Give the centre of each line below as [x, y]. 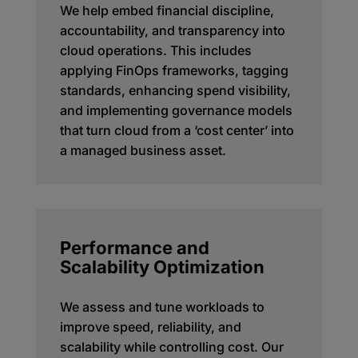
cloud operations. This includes [155, 50]
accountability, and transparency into [172, 30]
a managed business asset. [143, 150]
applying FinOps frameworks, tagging [174, 70]
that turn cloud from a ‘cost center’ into [177, 130]
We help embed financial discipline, [167, 10]
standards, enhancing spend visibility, [175, 90]
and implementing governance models [176, 110]
